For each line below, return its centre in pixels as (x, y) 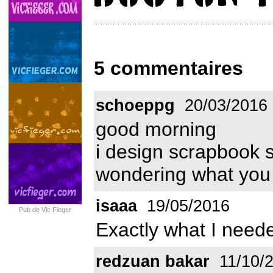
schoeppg (135, 105)
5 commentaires (168, 69)
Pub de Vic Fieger (45, 210)
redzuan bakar (153, 261)
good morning (156, 129)
